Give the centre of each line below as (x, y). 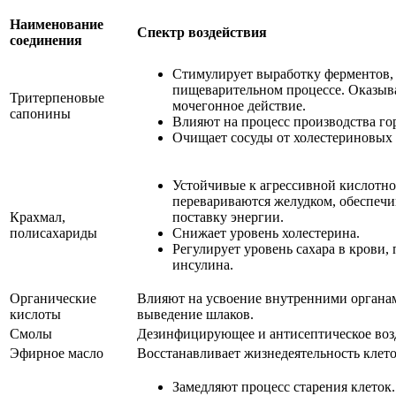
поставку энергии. (228, 217)
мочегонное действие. (239, 105)
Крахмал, (38, 217)
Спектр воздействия (202, 32)
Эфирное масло (57, 353)
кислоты (35, 314)
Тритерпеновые (57, 97)
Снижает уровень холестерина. (266, 232)
